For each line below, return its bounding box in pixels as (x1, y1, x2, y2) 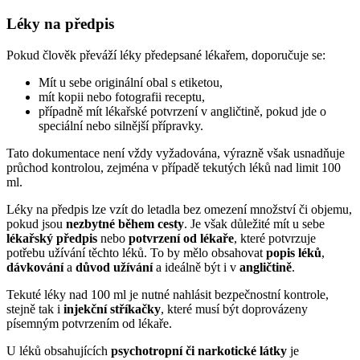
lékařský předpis (6, 231, 97, 245)
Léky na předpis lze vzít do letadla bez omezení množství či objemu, (6, 202, 352, 216)
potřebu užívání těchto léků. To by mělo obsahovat (6, 245, 266, 260)
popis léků (266, 245, 321, 260)
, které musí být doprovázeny (161, 301, 308, 316)
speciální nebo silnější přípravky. (39, 118, 203, 133)
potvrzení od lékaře (129, 231, 234, 245)
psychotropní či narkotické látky (111, 343, 287, 358)
